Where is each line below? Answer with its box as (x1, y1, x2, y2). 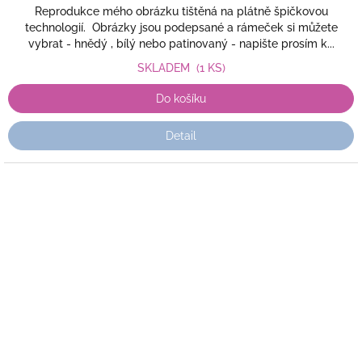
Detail (166, 129, 196, 142)
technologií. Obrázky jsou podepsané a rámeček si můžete (24, 21, 338, 34)
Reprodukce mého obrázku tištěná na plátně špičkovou (34, 5, 328, 18)
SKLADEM (137, 61, 196, 74)
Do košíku (156, 92, 206, 105)
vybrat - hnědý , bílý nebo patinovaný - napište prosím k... (27, 37, 335, 50)
